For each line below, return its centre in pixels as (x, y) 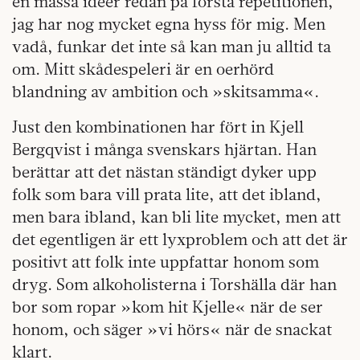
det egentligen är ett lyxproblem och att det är (180, 239)
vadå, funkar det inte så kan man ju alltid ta (172, 47)
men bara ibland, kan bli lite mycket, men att (176, 217)
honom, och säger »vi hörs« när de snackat (172, 329)
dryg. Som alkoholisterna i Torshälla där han (174, 284)
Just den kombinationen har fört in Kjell (158, 127)
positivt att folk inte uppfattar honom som (166, 262)
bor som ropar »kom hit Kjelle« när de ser (168, 307)
